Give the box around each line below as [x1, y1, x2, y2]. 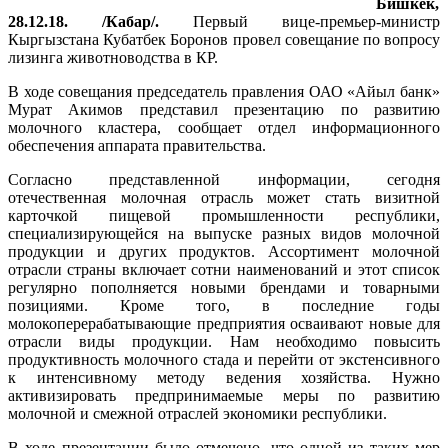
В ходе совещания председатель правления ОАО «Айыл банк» [8, 82, 440, 100]
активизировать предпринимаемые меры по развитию [8, 386, 440, 404]
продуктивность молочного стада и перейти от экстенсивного [8, 350, 440, 368]
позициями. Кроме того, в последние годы [8, 296, 440, 314]
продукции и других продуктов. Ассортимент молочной [8, 242, 440, 260]
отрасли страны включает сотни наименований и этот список [8, 260, 440, 278]
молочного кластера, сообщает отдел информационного [8, 118, 440, 136]
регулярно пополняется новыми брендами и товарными [8, 278, 440, 296]
